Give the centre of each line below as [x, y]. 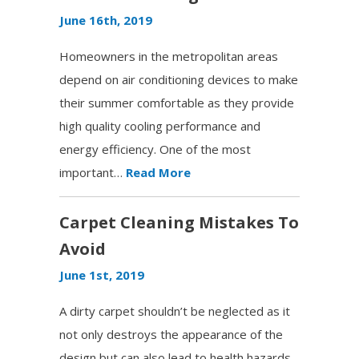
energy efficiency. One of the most [155, 149]
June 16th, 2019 [106, 20]
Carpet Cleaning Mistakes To [179, 222]
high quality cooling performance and [160, 125]
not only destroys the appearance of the [171, 334]
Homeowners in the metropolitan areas [169, 56]
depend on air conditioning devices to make [179, 79]
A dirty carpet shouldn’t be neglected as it [175, 311]
